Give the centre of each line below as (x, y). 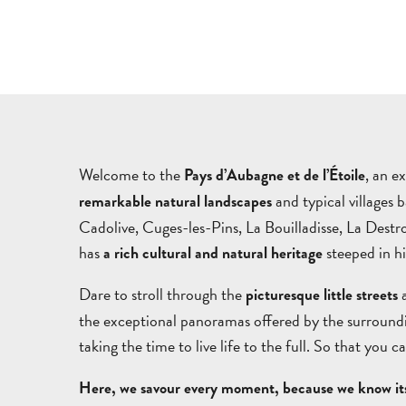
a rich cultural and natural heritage (213, 253)
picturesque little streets (322, 295)
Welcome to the (131, 174)
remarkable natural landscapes (175, 201)
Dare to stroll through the (162, 295)
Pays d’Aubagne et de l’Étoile (275, 175)
